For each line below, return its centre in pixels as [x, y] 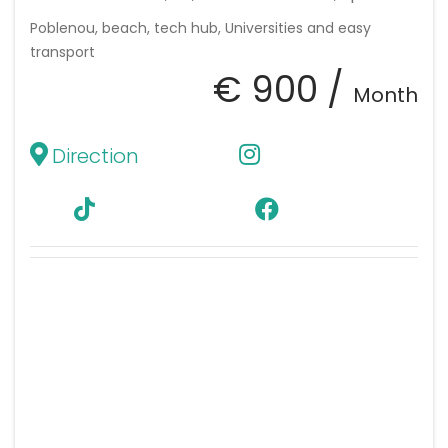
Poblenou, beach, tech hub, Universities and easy [200, 27]
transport [62, 51]
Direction [95, 155]
